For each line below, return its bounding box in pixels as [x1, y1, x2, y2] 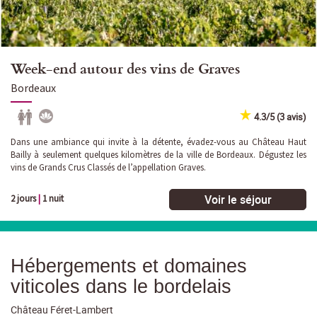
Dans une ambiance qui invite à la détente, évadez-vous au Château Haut [11, 136, 306, 149]
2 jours [11, 192, 38, 205]
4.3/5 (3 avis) [252, 110, 306, 123]
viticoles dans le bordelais [11, 276, 231, 298]
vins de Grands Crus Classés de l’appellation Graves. [11, 161, 206, 174]
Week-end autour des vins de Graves [11, 57, 240, 79]
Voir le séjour [204, 192, 272, 208]
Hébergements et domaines [11, 255, 247, 277]
